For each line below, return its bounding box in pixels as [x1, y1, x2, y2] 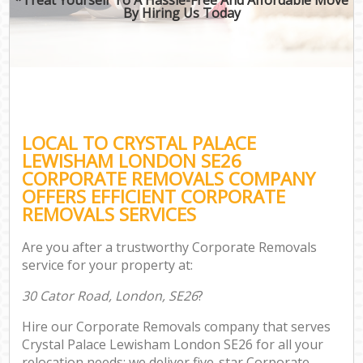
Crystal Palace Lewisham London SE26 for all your [22, 335, 324, 354]
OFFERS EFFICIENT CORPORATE [22, 183, 286, 209]
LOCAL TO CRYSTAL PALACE [22, 130, 257, 156]
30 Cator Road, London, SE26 [22, 287, 199, 305]
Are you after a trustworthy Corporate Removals [22, 238, 318, 257]
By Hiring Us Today [122, 3, 241, 22]
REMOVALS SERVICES [22, 201, 197, 227]
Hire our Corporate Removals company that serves [22, 318, 331, 336]
